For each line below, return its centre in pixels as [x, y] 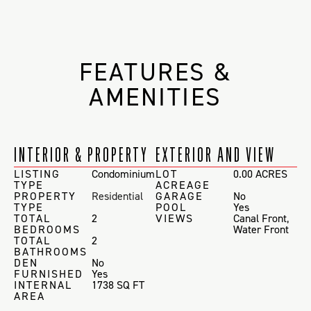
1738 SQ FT [118, 285]
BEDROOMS [47, 229]
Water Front [261, 229]
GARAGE [179, 196]
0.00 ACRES [261, 174]
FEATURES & [155, 72]
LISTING [37, 174]
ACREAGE [183, 185]
